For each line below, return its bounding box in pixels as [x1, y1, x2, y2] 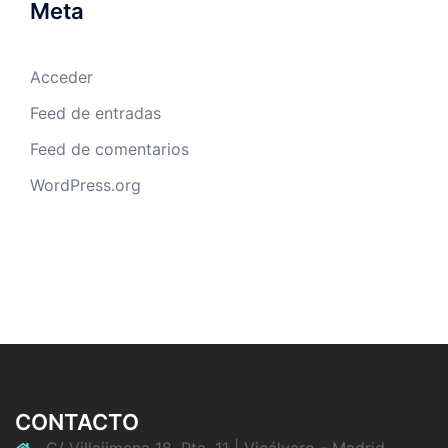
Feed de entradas [30, 103, 161, 123]
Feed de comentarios [30, 139, 189, 159]
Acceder [30, 67, 93, 87]
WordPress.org [30, 175, 141, 195]
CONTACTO [15, 409, 139, 435]
